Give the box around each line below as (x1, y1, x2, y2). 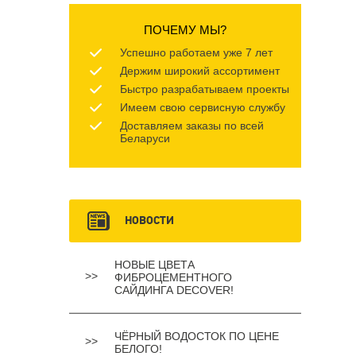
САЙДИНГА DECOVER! (114, 283, 234, 296)
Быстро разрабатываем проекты (120, 82, 289, 95)
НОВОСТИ (125, 213, 174, 228)
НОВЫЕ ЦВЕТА (114, 257, 195, 271)
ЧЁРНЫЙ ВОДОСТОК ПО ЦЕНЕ (114, 329, 279, 342)
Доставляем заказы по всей (120, 118, 264, 132)
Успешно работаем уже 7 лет (120, 45, 273, 59)
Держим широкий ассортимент (120, 64, 280, 77)
